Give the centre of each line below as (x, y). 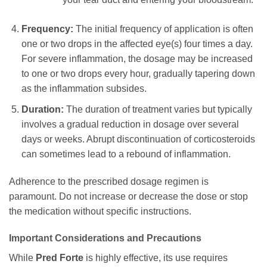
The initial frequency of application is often (163, 29)
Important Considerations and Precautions (105, 238)
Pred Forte (60, 258)
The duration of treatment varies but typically (158, 109)
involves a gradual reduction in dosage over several (130, 124)
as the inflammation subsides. (84, 89)
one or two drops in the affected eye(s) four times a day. (137, 44)
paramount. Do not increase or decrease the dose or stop (128, 196)
